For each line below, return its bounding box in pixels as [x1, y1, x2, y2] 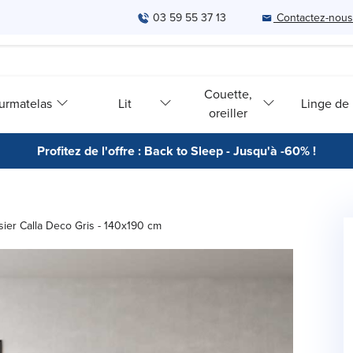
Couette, [204, 84, 253, 102]
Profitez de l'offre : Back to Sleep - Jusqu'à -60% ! [37, 142, 316, 160]
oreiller [209, 103, 248, 121]
